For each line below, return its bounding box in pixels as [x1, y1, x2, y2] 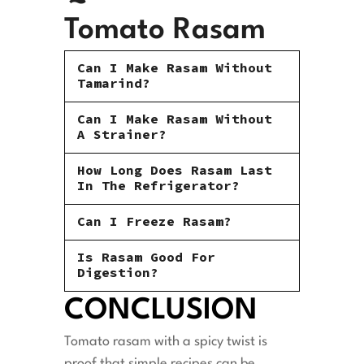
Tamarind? [77, 75, 150, 92]
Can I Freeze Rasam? [77, 213, 232, 230]
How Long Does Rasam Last [77, 162, 272, 179]
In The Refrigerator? [77, 177, 240, 194]
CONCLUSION [64, 297, 258, 327]
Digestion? [77, 264, 158, 281]
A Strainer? [77, 126, 167, 143]
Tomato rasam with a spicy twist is [64, 335, 267, 349]
